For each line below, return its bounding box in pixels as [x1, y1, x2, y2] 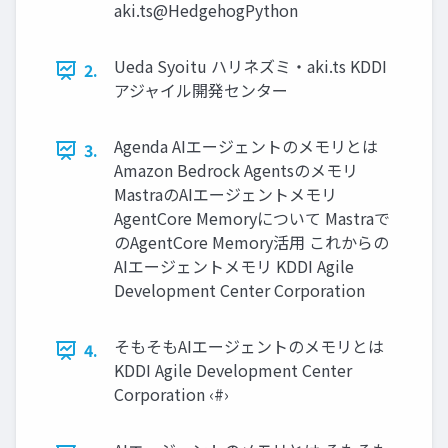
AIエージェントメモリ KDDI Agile [114, 254, 354, 279]
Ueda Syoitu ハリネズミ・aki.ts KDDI [114, 54, 387, 79]
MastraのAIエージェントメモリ [114, 182, 337, 207]
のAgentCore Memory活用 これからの [114, 230, 389, 255]
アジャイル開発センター [114, 78, 288, 103]
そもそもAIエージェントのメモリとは [114, 334, 384, 359]
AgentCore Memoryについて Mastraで [114, 206, 390, 231]
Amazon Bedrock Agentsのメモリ [114, 158, 358, 183]
